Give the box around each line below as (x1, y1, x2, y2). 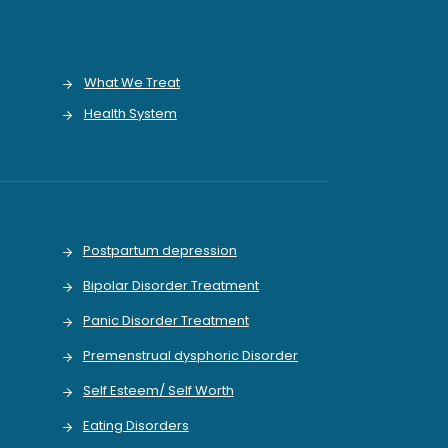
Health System (83, 104, 177, 123)
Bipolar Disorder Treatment (82, 276, 259, 295)
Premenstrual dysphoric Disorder (82, 346, 298, 365)
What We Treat (83, 73, 180, 92)
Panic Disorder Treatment (82, 311, 249, 330)
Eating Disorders (82, 416, 189, 435)
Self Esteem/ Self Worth (82, 381, 234, 400)
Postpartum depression (82, 241, 237, 260)
